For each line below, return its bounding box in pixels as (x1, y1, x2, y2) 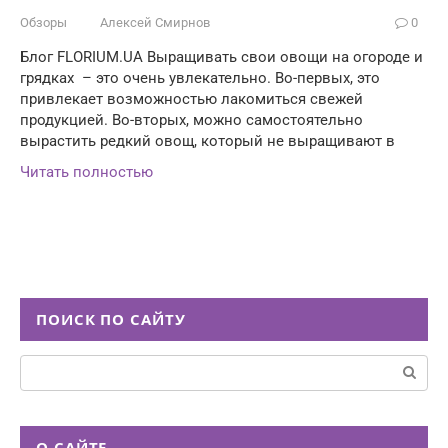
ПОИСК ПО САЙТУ (36, 308, 186, 329)
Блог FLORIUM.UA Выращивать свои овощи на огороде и (20, 47, 423, 66)
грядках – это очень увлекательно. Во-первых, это (20, 68, 380, 87)
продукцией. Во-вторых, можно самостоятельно (20, 110, 363, 129)
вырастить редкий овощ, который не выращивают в (20, 131, 395, 150)
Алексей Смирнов (100, 14, 210, 30)
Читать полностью (20, 162, 153, 181)
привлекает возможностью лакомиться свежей (20, 89, 363, 108)
